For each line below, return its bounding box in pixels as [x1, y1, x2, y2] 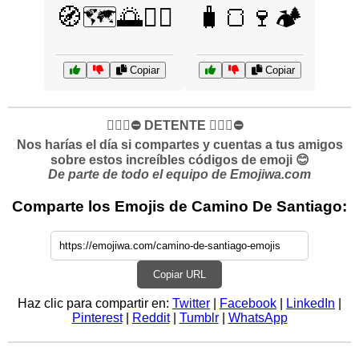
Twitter [172, 296, 210, 310]
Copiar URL [153, 268, 206, 280]
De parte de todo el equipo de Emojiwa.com [48, 167, 311, 181]
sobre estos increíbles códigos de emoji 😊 [50, 153, 309, 167]
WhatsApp [228, 310, 288, 325]
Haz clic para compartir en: [18, 296, 172, 310]
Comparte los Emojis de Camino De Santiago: [12, 198, 347, 215]
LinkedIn [286, 296, 335, 310]
